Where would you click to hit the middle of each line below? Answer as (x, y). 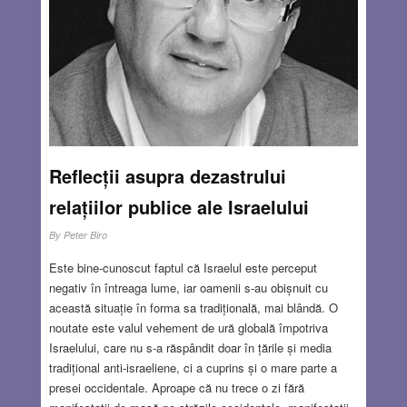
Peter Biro (85, 235)
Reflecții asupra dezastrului (167, 176)
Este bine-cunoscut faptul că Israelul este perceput (183, 268)
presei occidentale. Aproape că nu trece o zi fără (176, 388)
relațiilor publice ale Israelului (179, 207)
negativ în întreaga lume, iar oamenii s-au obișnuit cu (188, 288)
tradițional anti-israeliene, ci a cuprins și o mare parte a (193, 368)
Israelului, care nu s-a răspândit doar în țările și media (190, 348)
